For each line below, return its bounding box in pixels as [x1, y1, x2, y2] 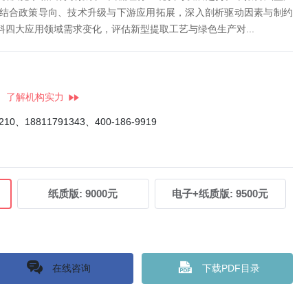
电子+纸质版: [172, 188, 234, 199]
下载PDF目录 [202, 262, 260, 274]
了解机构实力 [6, 91, 64, 102]
